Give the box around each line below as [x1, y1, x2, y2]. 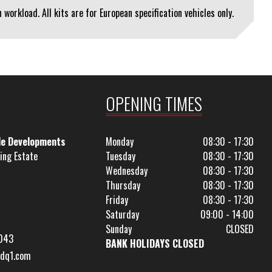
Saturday [106, 207, 140, 222]
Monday [106, 134, 134, 149]
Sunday [106, 222, 132, 236]
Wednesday [106, 163, 148, 178]
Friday [106, 192, 129, 207]
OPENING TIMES [106, 91, 203, 116]
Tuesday [106, 149, 136, 163]
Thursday [106, 178, 141, 192]
